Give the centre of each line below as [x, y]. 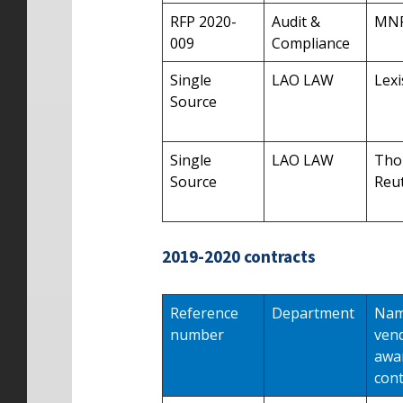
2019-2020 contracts [239, 257]
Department [313, 313]
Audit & [296, 22]
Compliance [311, 44]
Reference [204, 313]
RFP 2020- [203, 22]
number [197, 334]
